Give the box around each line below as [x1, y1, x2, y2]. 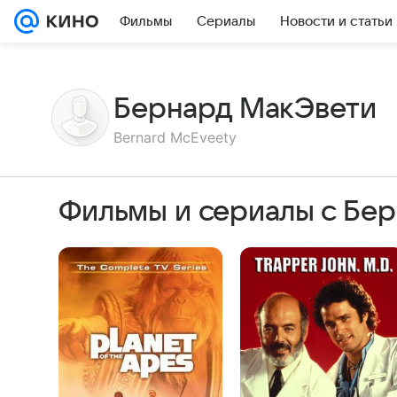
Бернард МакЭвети [113, 93, 377, 124]
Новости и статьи [280, 14, 393, 28]
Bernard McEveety [113, 128, 237, 146]
